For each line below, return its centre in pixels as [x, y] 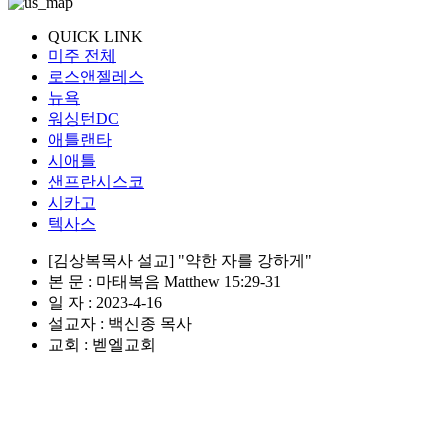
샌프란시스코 [96, 181]
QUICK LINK [95, 36]
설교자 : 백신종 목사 [120, 323]
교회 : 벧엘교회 [102, 344]
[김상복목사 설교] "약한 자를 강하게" [180, 260]
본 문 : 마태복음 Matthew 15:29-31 [164, 281]
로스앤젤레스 [96, 76]
